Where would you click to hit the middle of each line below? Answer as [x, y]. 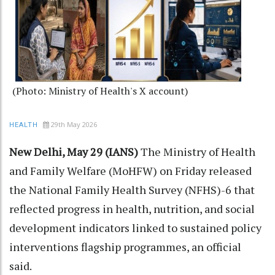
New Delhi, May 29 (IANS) [75, 151]
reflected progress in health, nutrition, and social [132, 208]
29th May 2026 [74, 124]
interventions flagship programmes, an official [125, 246]
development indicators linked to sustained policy [135, 227]
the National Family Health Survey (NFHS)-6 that [132, 189]
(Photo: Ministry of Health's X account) [100, 91]
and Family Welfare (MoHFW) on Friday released [130, 170]
